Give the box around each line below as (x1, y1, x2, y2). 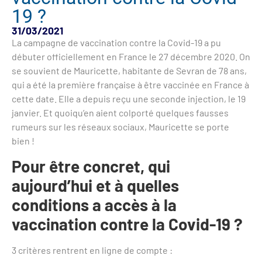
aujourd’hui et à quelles (12, 175, 179, 195)
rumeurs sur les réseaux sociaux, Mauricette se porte (12, 121, 229, 133)
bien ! (12, 135, 35, 147)
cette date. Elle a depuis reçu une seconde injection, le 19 (12, 93, 246, 105)
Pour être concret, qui (12, 156, 170, 176)
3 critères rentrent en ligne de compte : (12, 244, 173, 256)
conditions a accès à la (12, 194, 177, 215)
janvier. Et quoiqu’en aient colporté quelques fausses (12, 107, 229, 119)
